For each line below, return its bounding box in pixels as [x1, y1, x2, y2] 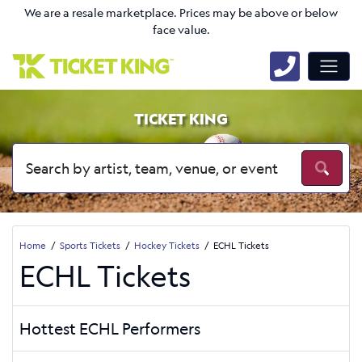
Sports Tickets [60, 238, 120, 251]
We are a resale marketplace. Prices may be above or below [24, 5, 338, 21]
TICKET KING [134, 109, 228, 128]
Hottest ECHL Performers [19, 318, 200, 339]
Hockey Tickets [134, 238, 200, 251]
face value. [152, 22, 210, 38]
